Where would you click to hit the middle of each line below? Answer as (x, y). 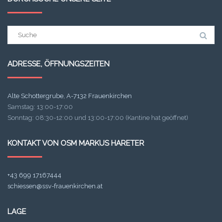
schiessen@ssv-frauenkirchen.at (55, 186)
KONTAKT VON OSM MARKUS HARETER (76, 143)
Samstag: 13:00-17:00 (40, 107)
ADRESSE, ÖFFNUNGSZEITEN (58, 64)
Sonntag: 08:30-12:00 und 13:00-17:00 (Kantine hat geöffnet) (98, 117)
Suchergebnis (28, 30)
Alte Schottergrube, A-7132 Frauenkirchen (70, 96)
